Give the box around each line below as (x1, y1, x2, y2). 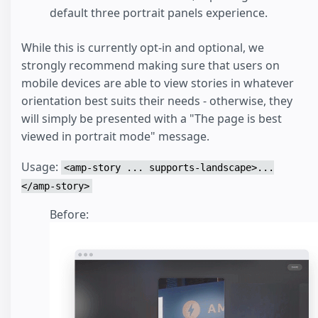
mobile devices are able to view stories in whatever (21, 75, 294, 92)
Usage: (21, 158, 61, 175)
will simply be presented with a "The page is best (21, 111, 282, 127)
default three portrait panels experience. (50, 5, 268, 21)
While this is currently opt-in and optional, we (21, 40, 264, 56)
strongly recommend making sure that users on (21, 57, 280, 74)
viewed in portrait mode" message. (21, 128, 209, 145)
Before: (50, 206, 89, 222)
